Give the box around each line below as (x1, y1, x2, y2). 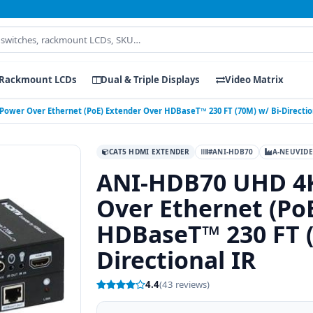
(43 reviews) (159, 278, 210, 291)
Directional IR (96, 243, 256, 276)
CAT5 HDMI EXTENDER (109, 146, 190, 156)
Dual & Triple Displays (101, 73, 201, 87)
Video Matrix (224, 73, 284, 87)
